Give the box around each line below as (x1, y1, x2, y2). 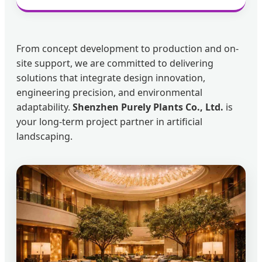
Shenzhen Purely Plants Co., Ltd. (73, 101, 223, 113)
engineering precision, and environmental (16, 86, 202, 99)
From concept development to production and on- (16, 42, 239, 55)
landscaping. (16, 130, 73, 143)
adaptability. (16, 101, 73, 113)
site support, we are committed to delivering (16, 57, 213, 70)
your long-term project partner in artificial (16, 115, 202, 128)
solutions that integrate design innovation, (16, 71, 205, 84)
